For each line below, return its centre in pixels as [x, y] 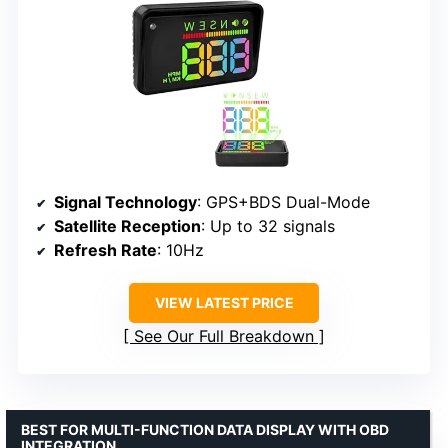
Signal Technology [125, 202]
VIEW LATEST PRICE [224, 303]
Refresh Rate [105, 250]
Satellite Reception [127, 226]
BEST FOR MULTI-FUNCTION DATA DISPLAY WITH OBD [205, 430]
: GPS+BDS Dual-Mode [283, 202]
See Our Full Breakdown [224, 336]
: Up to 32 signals [268, 226]
